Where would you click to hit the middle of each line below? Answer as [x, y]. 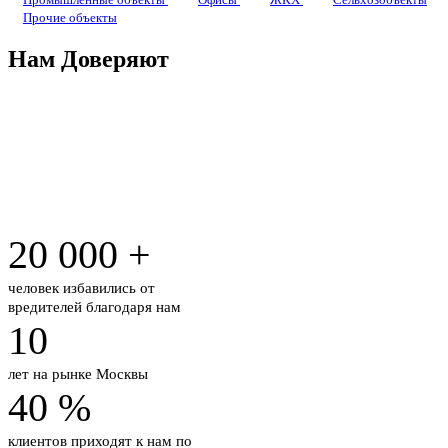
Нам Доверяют [88, 59]
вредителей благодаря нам [94, 307]
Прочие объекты [70, 18]
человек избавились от [81, 288]
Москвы [122, 374]
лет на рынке [52, 374]
